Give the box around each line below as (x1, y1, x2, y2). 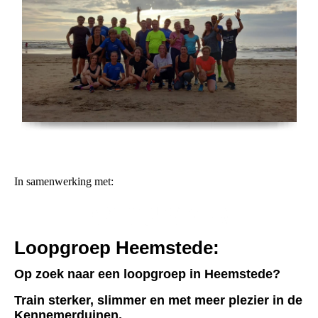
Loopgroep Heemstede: (14, 236, 219, 258)
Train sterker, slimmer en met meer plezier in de (14, 292, 302, 307)
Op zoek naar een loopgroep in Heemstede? (14, 266, 280, 281)
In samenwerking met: (14, 175, 114, 187)
